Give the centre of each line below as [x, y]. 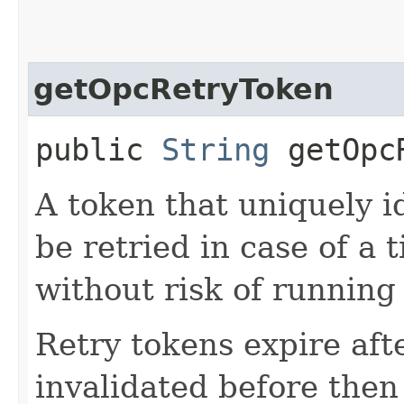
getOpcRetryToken [184, 89]
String [216, 149]
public [98, 149]
